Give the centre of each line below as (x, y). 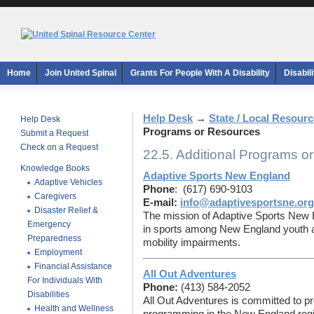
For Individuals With (65, 280)
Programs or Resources (202, 132)
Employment (58, 252)
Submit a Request (54, 133)
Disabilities (48, 294)
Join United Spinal (81, 73)
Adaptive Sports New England (217, 176)
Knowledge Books (55, 168)
